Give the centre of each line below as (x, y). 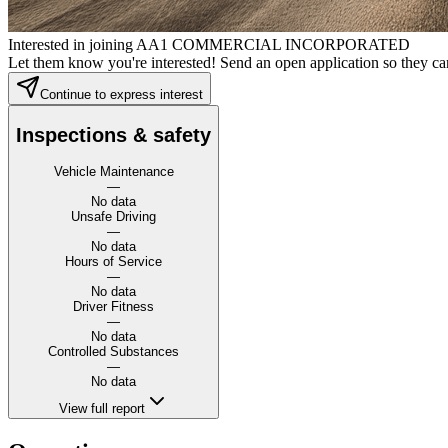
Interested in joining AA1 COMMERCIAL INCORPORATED (209, 44)
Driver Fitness (113, 307)
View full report (101, 409)
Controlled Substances (113, 352)
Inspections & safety (113, 135)
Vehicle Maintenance (113, 172)
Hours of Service (113, 262)
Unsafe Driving (113, 217)
